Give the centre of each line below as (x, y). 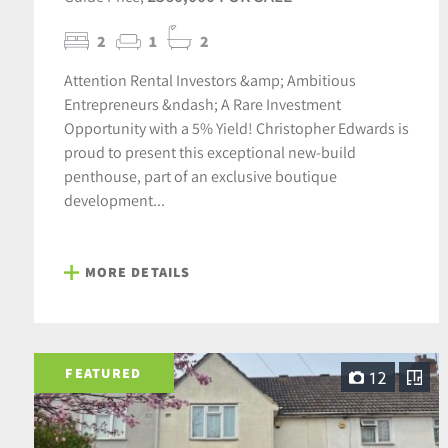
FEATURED (103, 372)
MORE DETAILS (137, 272)
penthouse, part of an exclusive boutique (200, 176)
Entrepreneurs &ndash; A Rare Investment (202, 104)
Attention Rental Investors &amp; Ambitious (209, 80)
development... (114, 200)
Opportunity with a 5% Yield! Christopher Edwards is (236, 128)
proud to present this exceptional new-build (209, 152)
